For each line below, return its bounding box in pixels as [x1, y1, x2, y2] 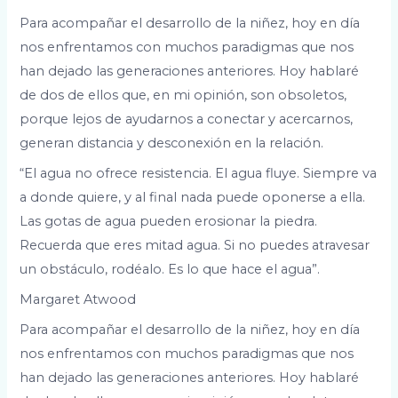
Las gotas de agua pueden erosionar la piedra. [20, 212, 318, 229]
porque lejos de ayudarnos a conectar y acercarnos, [20, 110, 354, 127]
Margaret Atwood [20, 291, 137, 308]
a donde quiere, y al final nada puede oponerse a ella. [20, 188, 366, 205]
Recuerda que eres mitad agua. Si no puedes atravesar [20, 236, 370, 253]
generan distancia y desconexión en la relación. [20, 134, 324, 151]
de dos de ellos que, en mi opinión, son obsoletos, [20, 86, 347, 103]
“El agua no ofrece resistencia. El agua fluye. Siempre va [20, 164, 378, 181]
